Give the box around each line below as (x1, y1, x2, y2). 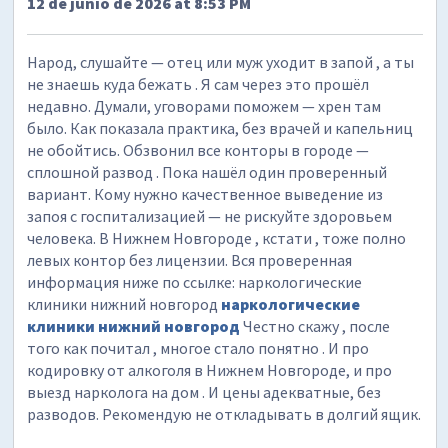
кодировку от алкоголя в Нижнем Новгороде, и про (27, 359, 393, 380)
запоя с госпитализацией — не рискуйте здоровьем (27, 205, 393, 226)
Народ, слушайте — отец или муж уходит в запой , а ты (27, 51, 415, 72)
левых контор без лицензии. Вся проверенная (27, 249, 353, 270)
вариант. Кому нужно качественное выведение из (27, 183, 384, 204)
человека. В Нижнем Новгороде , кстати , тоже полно (27, 227, 407, 248)
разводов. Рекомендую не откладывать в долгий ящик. (27, 403, 422, 424)
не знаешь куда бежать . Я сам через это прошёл (27, 73, 370, 94)
